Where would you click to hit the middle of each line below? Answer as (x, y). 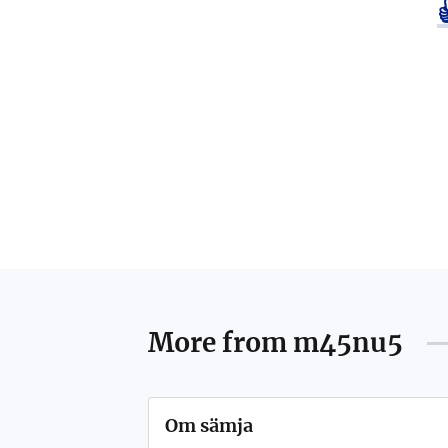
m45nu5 (347, 342)
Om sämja (208, 425)
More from (220, 342)
